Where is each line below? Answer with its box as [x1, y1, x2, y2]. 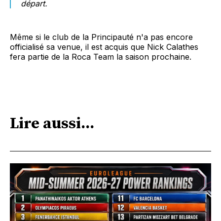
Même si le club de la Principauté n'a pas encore [10, 32, 193, 42]
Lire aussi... [10, 114, 94, 134]
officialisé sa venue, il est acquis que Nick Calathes [10, 41, 198, 52]
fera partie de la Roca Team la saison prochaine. [10, 51, 191, 62]
